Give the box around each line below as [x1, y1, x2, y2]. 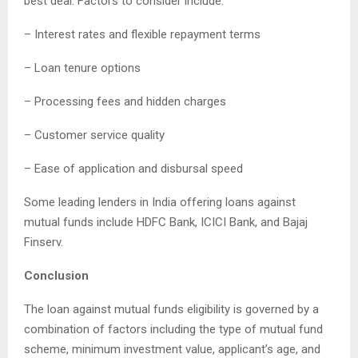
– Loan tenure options [24, 61, 141, 76]
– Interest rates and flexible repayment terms [24, 27, 261, 42]
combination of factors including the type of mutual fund [24, 322, 323, 337]
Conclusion [24, 268, 89, 284]
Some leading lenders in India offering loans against [24, 195, 296, 210]
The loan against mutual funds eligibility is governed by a [24, 302, 319, 317]
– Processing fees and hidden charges [24, 94, 226, 109]
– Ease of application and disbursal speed [24, 161, 243, 177]
